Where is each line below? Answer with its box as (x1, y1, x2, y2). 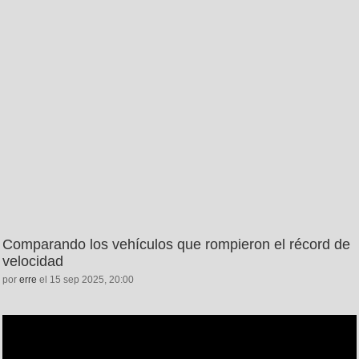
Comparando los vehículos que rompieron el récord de (2, 236, 350, 252)
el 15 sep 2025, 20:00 (37, 273, 134, 285)
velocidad (2, 252, 63, 269)
